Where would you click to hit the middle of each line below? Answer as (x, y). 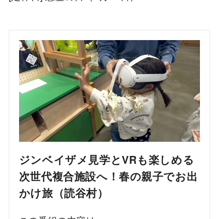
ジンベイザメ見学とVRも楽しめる (107, 160)
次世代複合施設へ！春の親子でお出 (108, 176)
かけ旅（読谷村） (64, 193)
